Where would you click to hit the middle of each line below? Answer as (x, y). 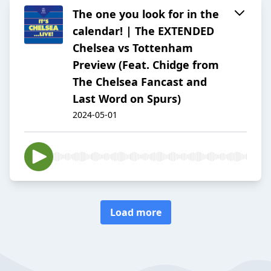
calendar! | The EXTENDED (143, 31)
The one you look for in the (146, 14)
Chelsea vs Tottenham (133, 48)
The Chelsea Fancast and (140, 82)
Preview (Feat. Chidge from (146, 65)
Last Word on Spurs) (127, 99)
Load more (135, 213)
